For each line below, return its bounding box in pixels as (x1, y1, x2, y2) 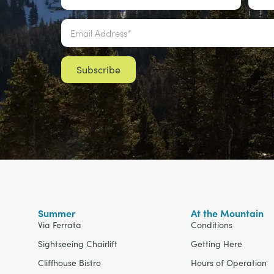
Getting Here (191, 238, 242, 250)
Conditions (191, 219, 232, 231)
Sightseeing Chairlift (38, 238, 117, 250)
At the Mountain (191, 206, 264, 220)
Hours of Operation (191, 257, 267, 269)
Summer (38, 206, 76, 220)
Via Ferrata (38, 219, 81, 231)
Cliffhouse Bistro (38, 257, 101, 269)
